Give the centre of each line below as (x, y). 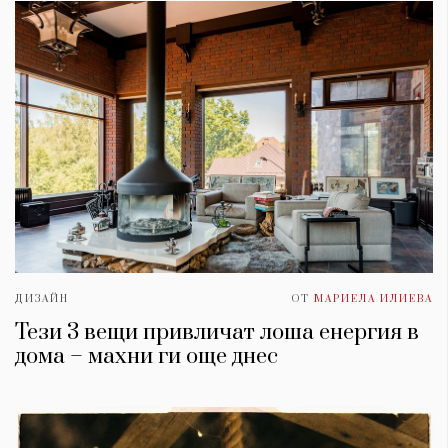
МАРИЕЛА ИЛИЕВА (373, 299)
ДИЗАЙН (42, 299)
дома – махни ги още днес (146, 357)
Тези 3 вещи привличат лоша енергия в (217, 333)
